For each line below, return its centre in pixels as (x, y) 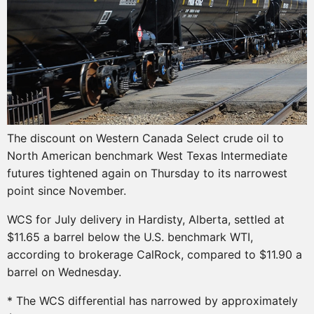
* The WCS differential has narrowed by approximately (152, 300)
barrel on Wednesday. (64, 272)
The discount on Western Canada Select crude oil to (145, 138)
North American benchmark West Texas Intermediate (147, 155)
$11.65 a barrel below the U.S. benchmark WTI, (130, 237)
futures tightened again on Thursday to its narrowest (147, 173)
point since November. (67, 190)
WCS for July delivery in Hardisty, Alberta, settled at (146, 219)
